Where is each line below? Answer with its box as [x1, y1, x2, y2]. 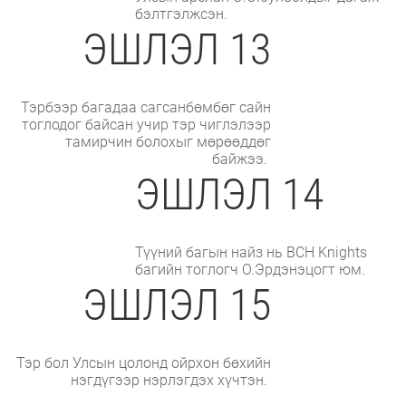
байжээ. [211, 150, 271, 168]
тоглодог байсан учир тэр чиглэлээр [21, 115, 271, 133]
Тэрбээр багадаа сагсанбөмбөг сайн [20, 98, 271, 116]
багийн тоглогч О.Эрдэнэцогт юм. [135, 260, 370, 278]
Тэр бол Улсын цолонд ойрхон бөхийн [15, 353, 271, 372]
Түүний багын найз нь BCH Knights [135, 243, 368, 261]
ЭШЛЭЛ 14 [135, 168, 324, 220]
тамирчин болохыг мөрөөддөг [64, 132, 271, 150]
